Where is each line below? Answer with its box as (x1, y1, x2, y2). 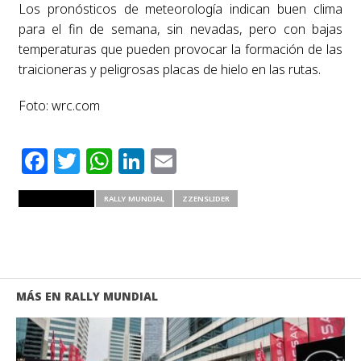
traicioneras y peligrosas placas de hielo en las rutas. (18, 60, 324, 78)
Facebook (47, 143, 168, 178)
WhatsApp (111, 143, 241, 178)
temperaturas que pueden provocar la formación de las (18, 39, 343, 58)
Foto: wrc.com (18, 96, 100, 114)
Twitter (79, 143, 170, 178)
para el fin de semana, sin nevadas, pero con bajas (18, 19, 343, 38)
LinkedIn (143, 143, 255, 178)
